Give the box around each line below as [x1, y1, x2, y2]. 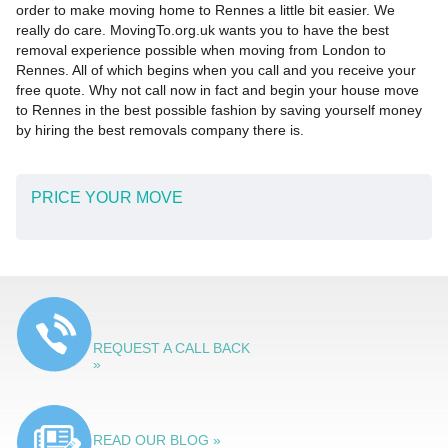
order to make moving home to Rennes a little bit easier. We [15, 2, 395, 19]
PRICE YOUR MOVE [30, 189, 183, 207]
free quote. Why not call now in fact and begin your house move [15, 82, 419, 99]
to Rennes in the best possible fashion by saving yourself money [15, 102, 422, 119]
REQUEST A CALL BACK [92, 340, 250, 357]
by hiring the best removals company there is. [15, 122, 304, 139]
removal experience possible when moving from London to [15, 42, 386, 59]
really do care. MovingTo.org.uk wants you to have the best [15, 22, 389, 39]
